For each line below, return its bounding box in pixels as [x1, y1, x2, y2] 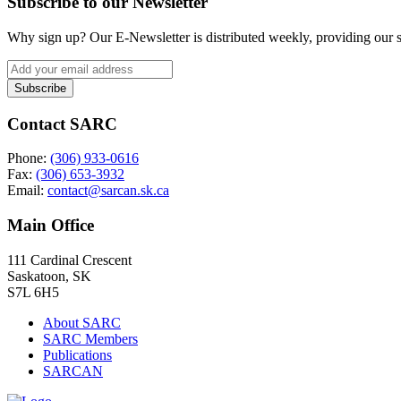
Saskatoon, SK [7, 268, 91, 284]
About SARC [43, 314, 121, 330]
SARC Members [43, 330, 138, 346]
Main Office [7, 215, 94, 235]
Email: [7, 183, 47, 199]
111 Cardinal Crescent [7, 252, 132, 268]
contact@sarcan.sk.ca [47, 183, 169, 199]
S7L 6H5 [7, 284, 59, 300]
